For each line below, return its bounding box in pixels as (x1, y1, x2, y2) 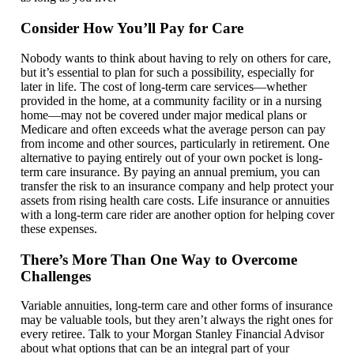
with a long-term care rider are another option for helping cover (21, 207, 334, 221)
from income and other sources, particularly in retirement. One (21, 136, 330, 150)
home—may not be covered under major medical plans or (21, 107, 307, 122)
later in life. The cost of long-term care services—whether (21, 79, 307, 93)
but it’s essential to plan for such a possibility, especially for (21, 65, 314, 79)
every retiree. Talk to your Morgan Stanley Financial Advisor (21, 327, 324, 341)
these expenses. (21, 221, 97, 235)
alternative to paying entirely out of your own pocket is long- (21, 150, 322, 164)
